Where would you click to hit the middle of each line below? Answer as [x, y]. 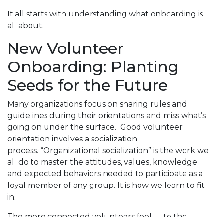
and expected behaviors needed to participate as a [105, 173]
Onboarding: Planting [93, 66]
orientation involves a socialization [72, 139]
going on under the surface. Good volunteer [95, 127]
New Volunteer [65, 48]
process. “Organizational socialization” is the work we [108, 150]
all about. [25, 25]
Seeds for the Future [87, 85]
